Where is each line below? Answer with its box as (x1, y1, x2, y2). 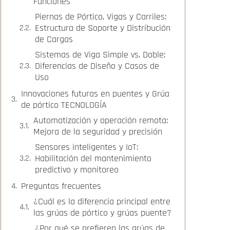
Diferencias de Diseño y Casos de (35, 60, 159, 72)
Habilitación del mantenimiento (35, 152, 151, 164)
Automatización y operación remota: (33, 114, 168, 126)
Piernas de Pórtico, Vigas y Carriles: (35, 11, 166, 23)
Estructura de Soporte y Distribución (35, 22, 170, 34)
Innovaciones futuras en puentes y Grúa (21, 88, 169, 100)
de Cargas (35, 33, 73, 45)
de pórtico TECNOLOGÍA (21, 99, 107, 111)
